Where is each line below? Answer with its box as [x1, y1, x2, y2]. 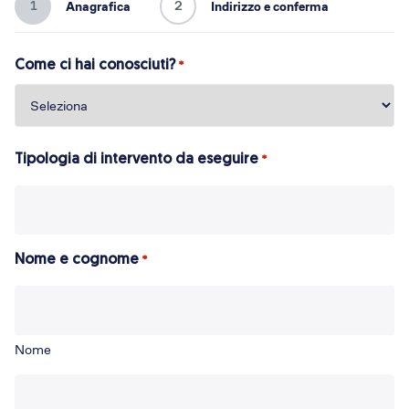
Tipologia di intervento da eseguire [15, 152, 258, 167]
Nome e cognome [15, 253, 139, 267]
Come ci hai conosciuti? [15, 58, 175, 73]
